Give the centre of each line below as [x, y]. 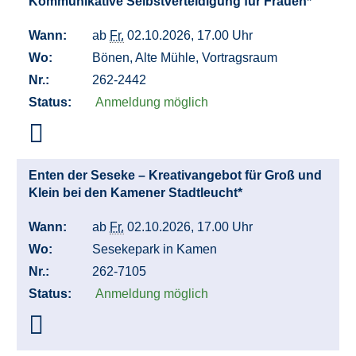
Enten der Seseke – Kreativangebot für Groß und [175, 176]
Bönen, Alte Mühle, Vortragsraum [186, 58]
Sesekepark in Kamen [156, 250]
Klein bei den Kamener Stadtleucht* [137, 193]
